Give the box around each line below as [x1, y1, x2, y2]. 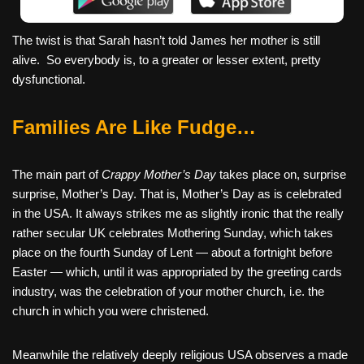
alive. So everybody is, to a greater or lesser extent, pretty [12, 52, 321, 67]
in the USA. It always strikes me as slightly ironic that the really [12, 206, 344, 220]
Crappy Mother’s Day [102, 167, 216, 181]
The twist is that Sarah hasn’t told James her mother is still [12, 32, 320, 47]
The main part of [12, 167, 102, 181]
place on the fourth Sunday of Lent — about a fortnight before [12, 245, 332, 259]
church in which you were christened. [12, 303, 209, 318]
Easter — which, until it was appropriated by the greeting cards [12, 264, 342, 279]
